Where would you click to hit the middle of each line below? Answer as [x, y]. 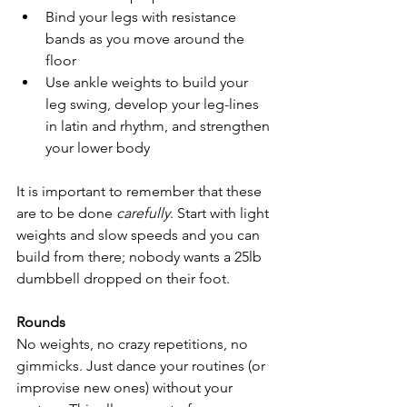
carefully [143, 213]
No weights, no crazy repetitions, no [134, 344]
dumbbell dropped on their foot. [123, 278]
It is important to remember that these [141, 191]
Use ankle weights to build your [149, 82]
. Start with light [221, 213]
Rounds [41, 322]
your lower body [98, 148]
